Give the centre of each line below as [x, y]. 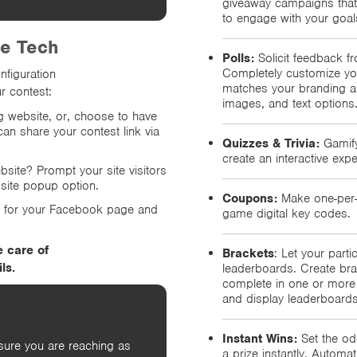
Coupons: [250, 198]
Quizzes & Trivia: [271, 143]
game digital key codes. [286, 213]
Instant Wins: [260, 338]
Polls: [238, 58]
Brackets [248, 253]
